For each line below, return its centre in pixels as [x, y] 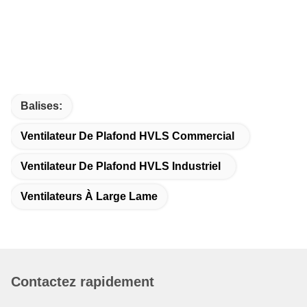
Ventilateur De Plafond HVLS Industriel [121, 166]
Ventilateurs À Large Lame [89, 196]
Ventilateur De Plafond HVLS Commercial [127, 136]
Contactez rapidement [83, 281]
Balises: [41, 106]
